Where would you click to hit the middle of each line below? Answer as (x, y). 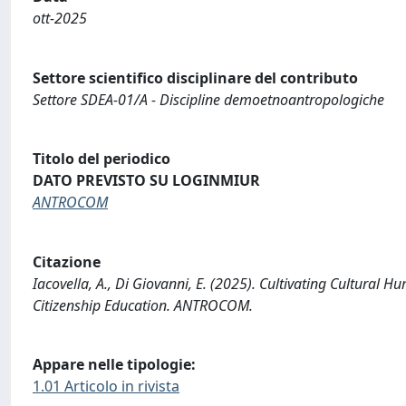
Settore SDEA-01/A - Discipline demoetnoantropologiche (208, 99)
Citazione (67, 261)
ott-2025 (60, 18)
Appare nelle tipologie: (114, 365)
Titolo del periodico (101, 159)
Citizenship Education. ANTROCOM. (143, 305)
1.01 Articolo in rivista (106, 387)
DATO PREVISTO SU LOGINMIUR (146, 181)
